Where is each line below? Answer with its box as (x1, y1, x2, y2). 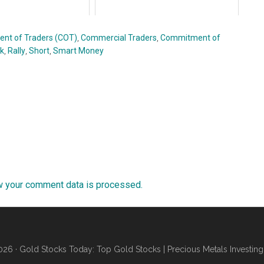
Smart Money (53, 46, 104, 55)
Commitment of (160, 33, 220, 42)
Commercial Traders (81, 33, 157, 42)
